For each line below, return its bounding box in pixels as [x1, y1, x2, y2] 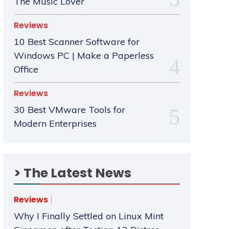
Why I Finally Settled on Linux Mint [13, 210, 164, 222]
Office [13, 63, 38, 76]
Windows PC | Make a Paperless [13, 50, 154, 62]
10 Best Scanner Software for [13, 36, 140, 48]
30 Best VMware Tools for [13, 104, 125, 116]
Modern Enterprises [13, 118, 97, 130]
